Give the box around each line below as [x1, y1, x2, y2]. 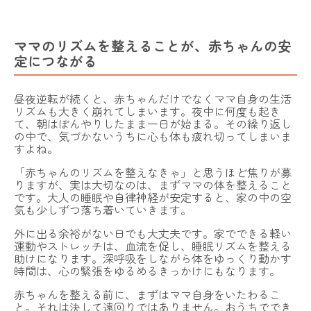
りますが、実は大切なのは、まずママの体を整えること [14, 176, 292, 194]
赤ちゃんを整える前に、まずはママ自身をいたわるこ [14, 286, 280, 303]
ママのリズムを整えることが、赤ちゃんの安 [14, 35, 292, 56]
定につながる [14, 51, 97, 72]
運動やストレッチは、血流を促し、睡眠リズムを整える [14, 237, 292, 255]
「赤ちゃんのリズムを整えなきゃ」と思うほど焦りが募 [14, 164, 292, 181]
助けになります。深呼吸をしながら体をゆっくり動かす [14, 250, 292, 267]
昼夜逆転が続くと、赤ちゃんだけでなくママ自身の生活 [14, 90, 292, 108]
